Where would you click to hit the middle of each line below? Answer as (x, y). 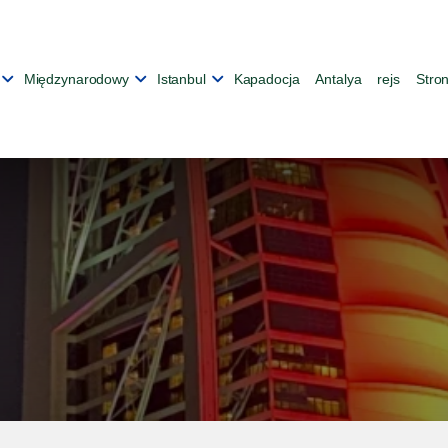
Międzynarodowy (76, 79)
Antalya (338, 79)
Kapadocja (266, 79)
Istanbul (181, 79)
